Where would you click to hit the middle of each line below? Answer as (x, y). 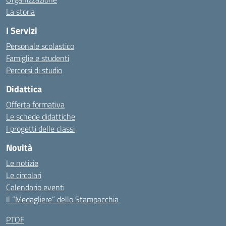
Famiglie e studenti (38, 58)
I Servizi (22, 31)
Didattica (24, 89)
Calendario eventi (35, 187)
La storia (20, 12)
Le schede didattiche (41, 117)
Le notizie (22, 163)
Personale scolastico (40, 46)
